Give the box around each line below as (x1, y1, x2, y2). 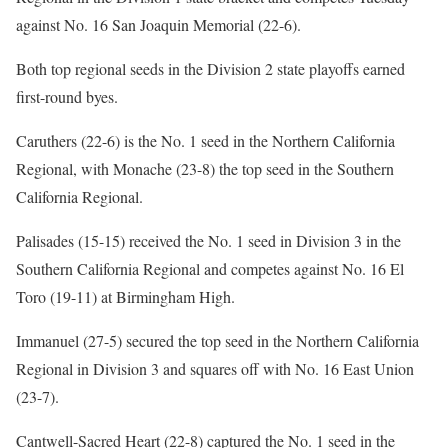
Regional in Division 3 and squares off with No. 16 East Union (16, 358, 414, 380)
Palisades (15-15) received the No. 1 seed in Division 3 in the (16, 230, 401, 252)
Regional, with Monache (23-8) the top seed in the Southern (16, 158, 394, 180)
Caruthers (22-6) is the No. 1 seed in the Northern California (16, 130, 395, 152)
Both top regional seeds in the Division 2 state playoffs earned (16, 58, 405, 80)
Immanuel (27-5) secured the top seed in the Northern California (16, 330, 419, 352)
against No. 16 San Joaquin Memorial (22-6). (16, 14, 301, 36)
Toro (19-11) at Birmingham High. (16, 286, 235, 308)
